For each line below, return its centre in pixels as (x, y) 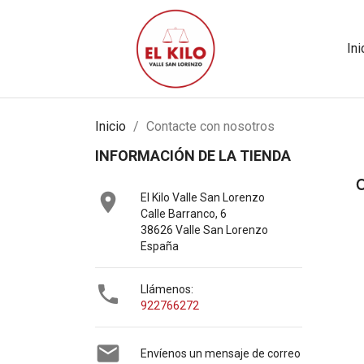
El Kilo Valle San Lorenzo (203, 197)
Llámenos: (167, 289)
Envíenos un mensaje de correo (221, 353)
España (160, 246)
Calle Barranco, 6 (184, 214)
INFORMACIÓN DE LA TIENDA (193, 156)
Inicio (110, 126)
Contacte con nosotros (210, 126)
